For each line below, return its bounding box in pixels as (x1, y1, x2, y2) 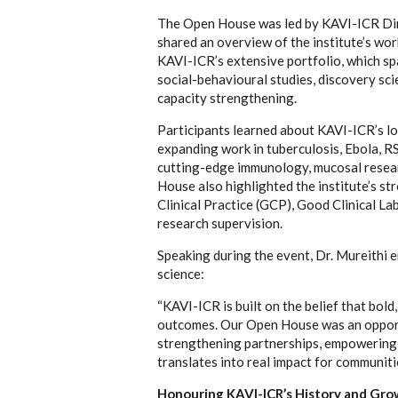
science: (157, 265, 204, 282)
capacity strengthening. (157, 89, 297, 106)
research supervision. (157, 214, 283, 231)
